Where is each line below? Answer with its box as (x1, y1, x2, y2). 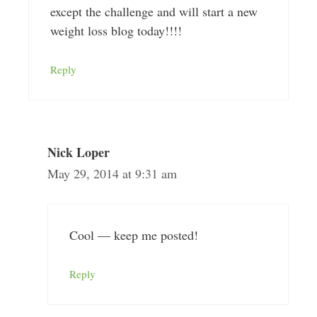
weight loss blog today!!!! (50, 22, 182, 39)
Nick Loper (47, 143, 110, 161)
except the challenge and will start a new (50, 3, 258, 20)
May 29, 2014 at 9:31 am (47, 165, 177, 182)
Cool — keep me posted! (69, 226, 198, 243)
